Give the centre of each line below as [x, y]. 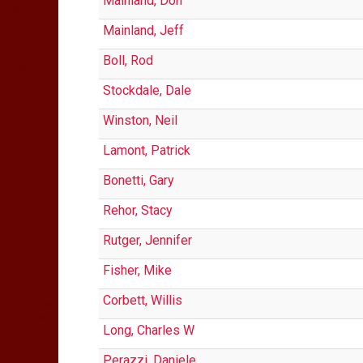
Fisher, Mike [137, 270]
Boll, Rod [128, 60]
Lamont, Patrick [147, 150]
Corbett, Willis [143, 300]
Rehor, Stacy [138, 210]
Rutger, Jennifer [147, 240]
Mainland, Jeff [143, 30]
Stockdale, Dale [147, 90]
